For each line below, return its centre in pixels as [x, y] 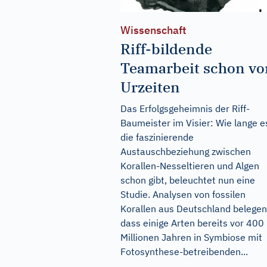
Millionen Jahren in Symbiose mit [191, 237]
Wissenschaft [153, 30]
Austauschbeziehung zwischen [186, 151]
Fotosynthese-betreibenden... [184, 251]
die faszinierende [157, 137]
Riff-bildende [166, 49]
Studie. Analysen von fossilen [183, 194]
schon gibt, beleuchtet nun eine [188, 180]
